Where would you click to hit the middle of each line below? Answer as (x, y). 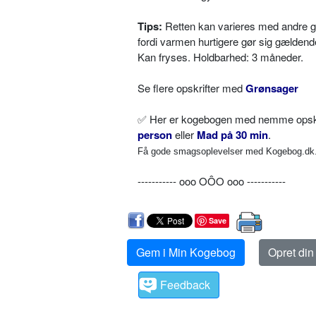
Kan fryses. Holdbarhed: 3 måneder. (220, 57)
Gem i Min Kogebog (186, 252)
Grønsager (272, 88)
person (155, 135)
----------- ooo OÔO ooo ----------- (212, 181)
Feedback (185, 285)
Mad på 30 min (232, 135)
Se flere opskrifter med (192, 88)
